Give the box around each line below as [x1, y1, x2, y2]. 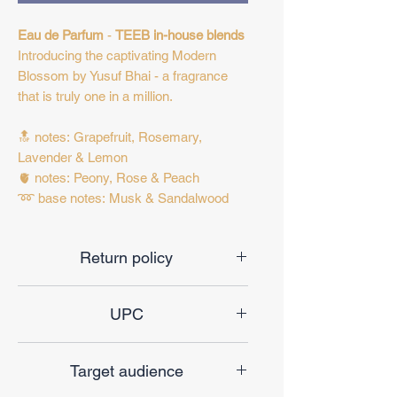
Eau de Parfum [18, 27, 107, 43]
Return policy [80, 248, 173, 268]
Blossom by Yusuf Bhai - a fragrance [18, 68, 228, 84]
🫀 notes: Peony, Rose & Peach [18, 170, 199, 186]
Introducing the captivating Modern [18, 48, 216, 64]
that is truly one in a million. [18, 89, 176, 105]
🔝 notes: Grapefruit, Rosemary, [18, 129, 202, 145]
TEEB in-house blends [115, 27, 245, 43]
